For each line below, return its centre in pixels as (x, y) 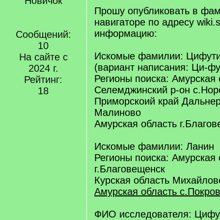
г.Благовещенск (130, 169)
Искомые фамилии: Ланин (154, 146)
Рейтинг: (43, 80)
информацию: (126, 33)
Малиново (118, 112)
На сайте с (43, 57)
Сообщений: (43, 34)
